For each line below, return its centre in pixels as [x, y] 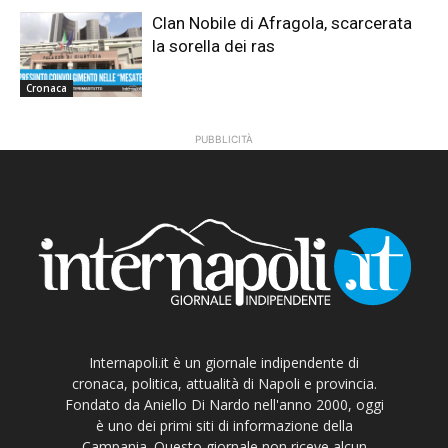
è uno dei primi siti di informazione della [224, 425]
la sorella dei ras [214, 45]
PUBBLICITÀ [224, 139]
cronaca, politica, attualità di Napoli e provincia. [224, 383]
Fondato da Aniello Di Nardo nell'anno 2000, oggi [224, 404]
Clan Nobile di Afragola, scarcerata [282, 22]
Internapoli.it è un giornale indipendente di [224, 362]
